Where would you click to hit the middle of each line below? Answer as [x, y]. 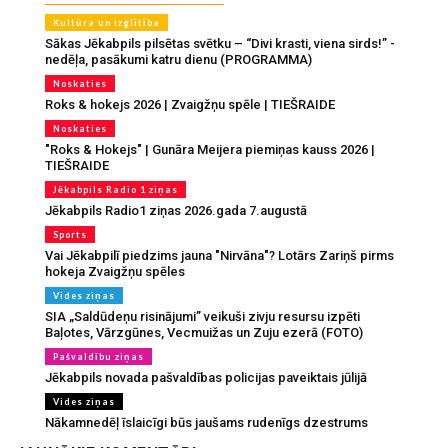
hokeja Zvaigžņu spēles [115, 271]
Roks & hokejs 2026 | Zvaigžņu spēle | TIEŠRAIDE [190, 104]
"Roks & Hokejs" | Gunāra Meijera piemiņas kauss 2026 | [210, 149]
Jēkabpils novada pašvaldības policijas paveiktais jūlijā [206, 377]
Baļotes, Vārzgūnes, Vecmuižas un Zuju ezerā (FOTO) [204, 332]
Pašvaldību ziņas [98, 356]
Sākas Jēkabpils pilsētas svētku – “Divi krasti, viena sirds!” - [220, 43]
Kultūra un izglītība [106, 22]
